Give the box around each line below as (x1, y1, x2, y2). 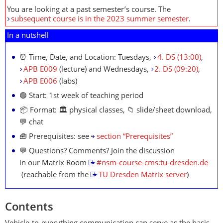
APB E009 (23, 66, 57, 74)
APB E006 (23, 78, 57, 86)
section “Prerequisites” (96, 133, 173, 141)
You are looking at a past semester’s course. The (7, 6, 171, 14)
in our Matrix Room (19, 160, 89, 167)
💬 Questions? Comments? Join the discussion (19, 148, 175, 155)
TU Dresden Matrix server (98, 172, 187, 179)
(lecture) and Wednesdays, (57, 66, 151, 74)
